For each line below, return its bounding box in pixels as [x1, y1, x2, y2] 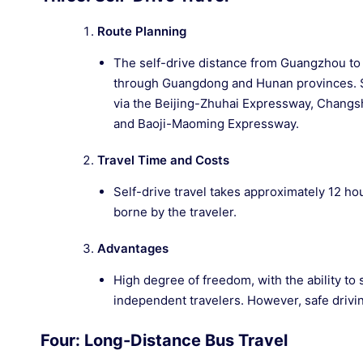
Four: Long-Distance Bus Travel [41, 331, 288, 350]
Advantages [97, 241, 169, 256]
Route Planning [97, 23, 186, 39]
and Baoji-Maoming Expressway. [113, 116, 299, 131]
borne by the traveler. [113, 204, 237, 220]
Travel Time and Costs [97, 152, 229, 168]
